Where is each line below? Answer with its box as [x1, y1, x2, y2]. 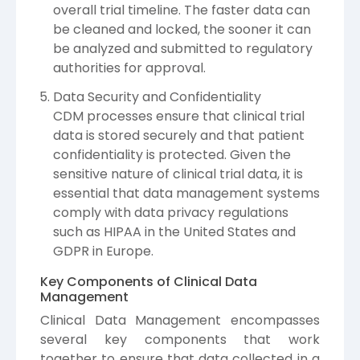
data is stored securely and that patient [53, 125, 305, 145]
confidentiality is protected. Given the [53, 145, 291, 164]
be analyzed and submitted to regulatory [53, 39, 313, 59]
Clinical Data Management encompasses [40, 310, 320, 329]
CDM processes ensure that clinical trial [53, 106, 305, 125]
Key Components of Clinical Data [40, 272, 257, 291]
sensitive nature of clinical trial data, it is [53, 164, 303, 183]
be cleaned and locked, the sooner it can [53, 20, 311, 39]
